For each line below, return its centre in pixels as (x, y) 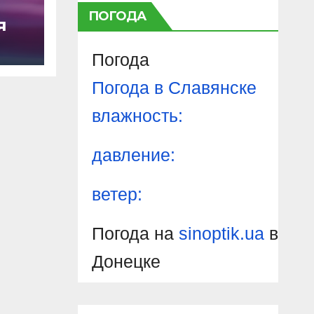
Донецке (126, 261)
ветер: (117, 194)
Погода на (135, 233)
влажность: (137, 115)
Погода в (130, 87)
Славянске (212, 87)
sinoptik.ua (221, 233)
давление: (133, 155)
